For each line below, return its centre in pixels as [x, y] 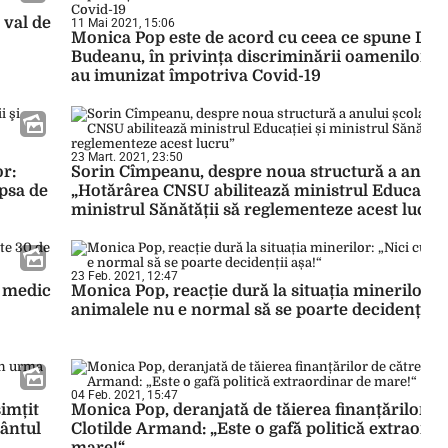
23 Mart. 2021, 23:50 [127, 157]
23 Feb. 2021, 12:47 [124, 276]
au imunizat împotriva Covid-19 [196, 76]
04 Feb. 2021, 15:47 [124, 395]
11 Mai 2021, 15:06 [123, 23]
